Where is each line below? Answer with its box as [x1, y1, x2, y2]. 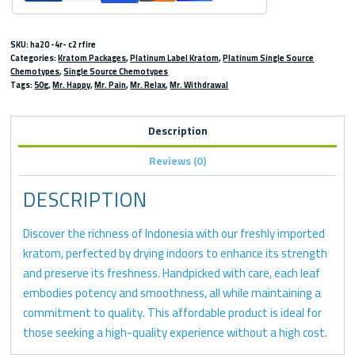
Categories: [10, 50, 59, 67]
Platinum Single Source [223, 50, 315, 67]
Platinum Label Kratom [130, 50, 219, 67]
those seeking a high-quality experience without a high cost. [23, 321, 328, 345]
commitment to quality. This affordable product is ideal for [23, 301, 323, 325]
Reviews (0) [149, 151, 206, 172]
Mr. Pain [94, 77, 127, 94]
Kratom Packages [58, 50, 127, 67]
